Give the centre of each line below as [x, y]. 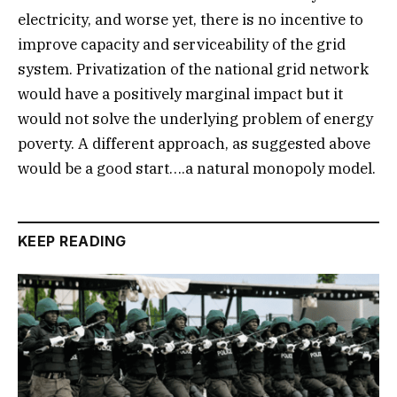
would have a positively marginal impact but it [180, 93]
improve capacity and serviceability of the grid [182, 44]
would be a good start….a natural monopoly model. [197, 168]
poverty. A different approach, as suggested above [194, 143]
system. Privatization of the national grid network [193, 69]
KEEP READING [72, 241]
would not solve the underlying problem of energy [195, 118]
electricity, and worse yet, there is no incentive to [191, 19]
